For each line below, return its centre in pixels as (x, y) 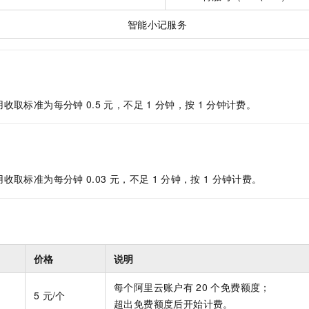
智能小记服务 (157, 24)
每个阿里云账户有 (154, 287)
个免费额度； (240, 287)
